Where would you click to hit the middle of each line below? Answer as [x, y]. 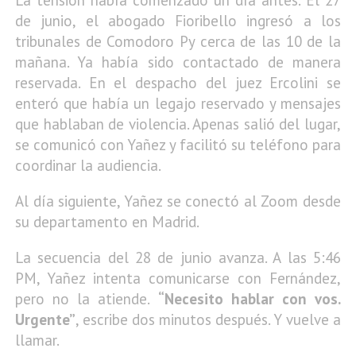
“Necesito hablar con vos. [250, 299]
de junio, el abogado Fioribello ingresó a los [178, 21]
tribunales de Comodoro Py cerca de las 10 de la [178, 42]
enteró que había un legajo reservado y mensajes [178, 104]
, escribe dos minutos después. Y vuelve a [208, 320]
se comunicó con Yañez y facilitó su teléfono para [178, 145]
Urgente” [45, 320]
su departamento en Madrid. [107, 222]
